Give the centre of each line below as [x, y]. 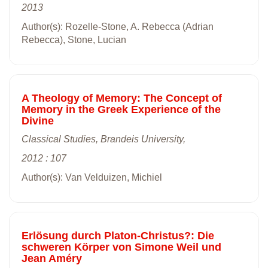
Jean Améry [52, 258]
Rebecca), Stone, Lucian [74, 39]
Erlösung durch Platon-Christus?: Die [118, 235]
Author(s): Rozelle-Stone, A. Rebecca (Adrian [118, 26]
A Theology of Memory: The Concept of [122, 98]
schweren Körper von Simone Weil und [121, 247]
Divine [38, 121]
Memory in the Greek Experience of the [121, 109]
